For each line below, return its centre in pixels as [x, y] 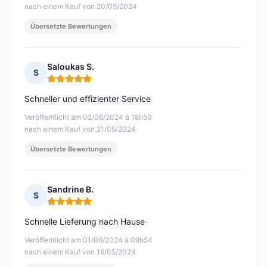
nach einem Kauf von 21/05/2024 [80, 129]
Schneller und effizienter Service [88, 99]
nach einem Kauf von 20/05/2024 [81, 7]
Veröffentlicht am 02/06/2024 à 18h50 [88, 117]
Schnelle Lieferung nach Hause [85, 222]
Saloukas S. [71, 67]
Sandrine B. [70, 190]
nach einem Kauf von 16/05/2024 [80, 252]
